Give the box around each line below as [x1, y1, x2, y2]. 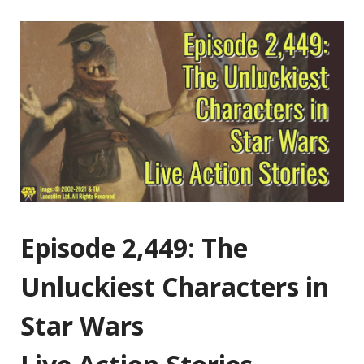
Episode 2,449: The [20, 230, 248, 266]
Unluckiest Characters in [20, 269, 329, 305]
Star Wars [20, 308, 144, 344]
